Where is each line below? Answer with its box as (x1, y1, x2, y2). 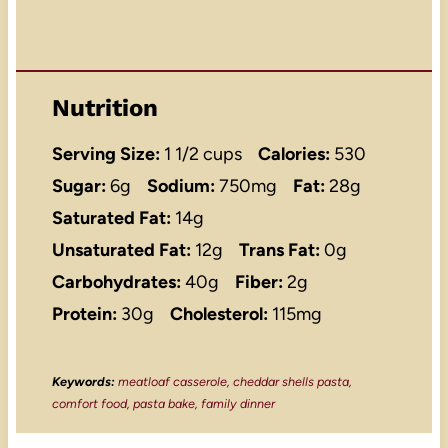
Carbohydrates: (51, 271, 181, 294)
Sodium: (146, 175, 215, 198)
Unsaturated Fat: (51, 239, 191, 262)
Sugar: (51, 175, 106, 198)
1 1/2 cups (163, 143, 242, 166)
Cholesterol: (169, 303, 268, 326)
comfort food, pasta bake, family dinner (51, 395, 275, 411)
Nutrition (51, 94, 158, 123)
